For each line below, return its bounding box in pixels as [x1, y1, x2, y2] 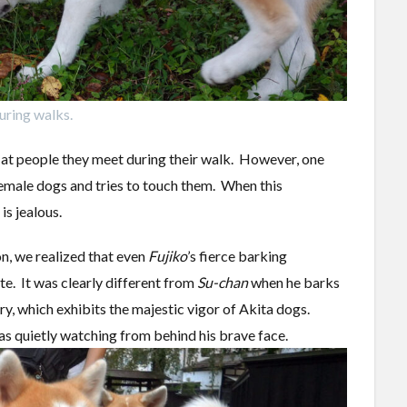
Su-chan [197, 273, 248, 292]
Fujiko [148, 247, 187, 265]
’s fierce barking [187, 247, 287, 265]
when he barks [248, 273, 340, 292]
